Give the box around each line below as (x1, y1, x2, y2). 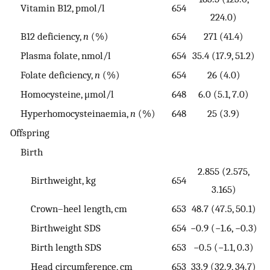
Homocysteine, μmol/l (10, 88, 114, 101)
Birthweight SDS (10, 222, 101, 234)
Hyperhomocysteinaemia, (10, 107, 130, 120)
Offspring (10, 127, 49, 139)
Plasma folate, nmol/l (10, 49, 111, 62)
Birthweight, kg (10, 174, 96, 187)
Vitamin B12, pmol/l (10, 2, 105, 14)
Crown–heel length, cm (10, 202, 127, 215)
